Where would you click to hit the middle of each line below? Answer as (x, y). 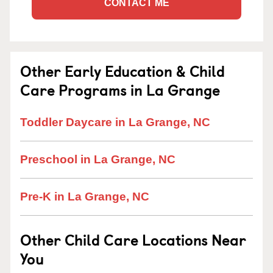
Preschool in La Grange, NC (98, 159)
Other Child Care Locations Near (133, 239)
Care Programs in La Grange (120, 90)
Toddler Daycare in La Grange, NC (115, 122)
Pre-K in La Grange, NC (85, 197)
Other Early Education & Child (122, 71)
